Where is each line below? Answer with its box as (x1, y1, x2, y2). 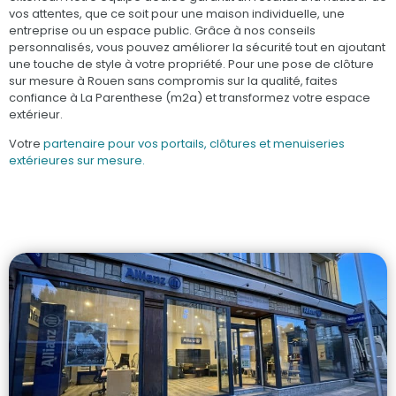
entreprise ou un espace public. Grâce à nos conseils (9, 22, 316, 40)
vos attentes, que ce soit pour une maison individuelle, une (9, 5, 345, 23)
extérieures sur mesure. (9, 152, 145, 170)
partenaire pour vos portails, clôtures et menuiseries (43, 135, 345, 153)
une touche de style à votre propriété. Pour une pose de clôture (9, 56, 374, 73)
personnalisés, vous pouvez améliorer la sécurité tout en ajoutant (9, 39, 385, 57)
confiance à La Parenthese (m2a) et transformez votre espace (9, 89, 370, 107)
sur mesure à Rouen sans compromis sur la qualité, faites (9, 72, 338, 90)
